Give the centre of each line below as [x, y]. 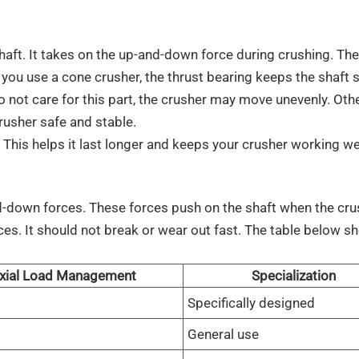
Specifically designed [251, 303]
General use [223, 334]
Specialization [294, 275]
